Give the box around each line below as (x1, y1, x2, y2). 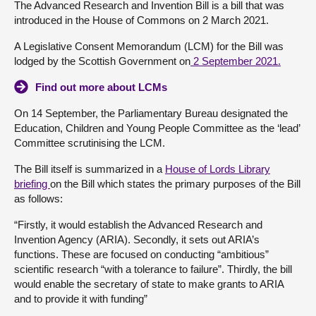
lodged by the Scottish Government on (14, 55, 190, 67)
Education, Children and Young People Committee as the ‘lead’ (14, 122, 300, 134)
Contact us (14, 61, 73, 73)
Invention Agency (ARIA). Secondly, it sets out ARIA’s (14, 233, 260, 245)
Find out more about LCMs (35, 81, 167, 93)
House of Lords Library (165, 163, 270, 175)
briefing (14, 178, 50, 190)
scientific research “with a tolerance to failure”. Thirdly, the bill (14, 263, 292, 275)
